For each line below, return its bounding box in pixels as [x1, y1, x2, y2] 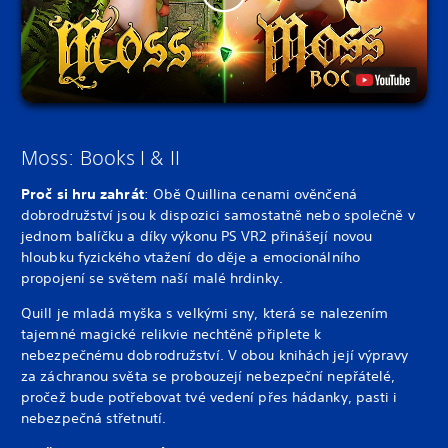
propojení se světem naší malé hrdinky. [21, 268, 283, 287]
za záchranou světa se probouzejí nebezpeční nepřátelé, [21, 366, 396, 385]
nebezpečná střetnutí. [21, 408, 167, 427]
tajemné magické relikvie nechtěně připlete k [21, 324, 322, 343]
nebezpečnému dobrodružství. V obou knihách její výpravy [21, 345, 409, 364]
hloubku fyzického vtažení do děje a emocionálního [21, 247, 360, 266]
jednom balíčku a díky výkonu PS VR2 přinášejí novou [21, 226, 373, 245]
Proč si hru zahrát [21, 184, 144, 203]
